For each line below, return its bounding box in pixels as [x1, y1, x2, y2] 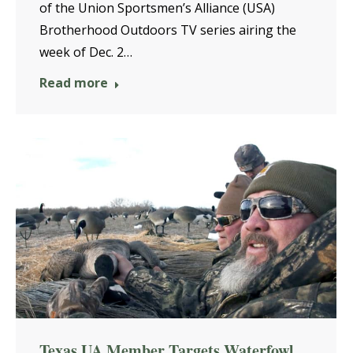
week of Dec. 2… [39, 43, 132, 61]
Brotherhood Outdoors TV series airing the [39, 21, 296, 39]
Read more [39, 74, 108, 92]
